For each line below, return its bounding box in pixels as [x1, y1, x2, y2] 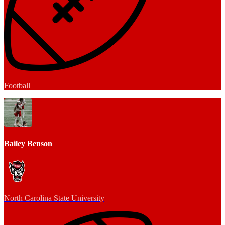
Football [4, 81, 30, 90]
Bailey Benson [4, 139, 52, 148]
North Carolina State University [4, 194, 104, 203]
